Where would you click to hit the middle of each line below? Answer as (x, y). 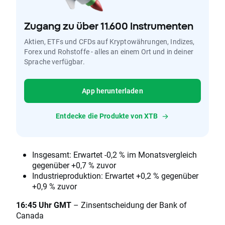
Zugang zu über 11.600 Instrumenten (109, 26)
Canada (30, 215)
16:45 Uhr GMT (44, 205)
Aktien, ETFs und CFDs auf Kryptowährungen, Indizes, (109, 42)
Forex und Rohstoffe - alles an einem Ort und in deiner (109, 52)
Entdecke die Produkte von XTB (107, 116)
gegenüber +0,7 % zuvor (74, 165)
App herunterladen (113, 91)
